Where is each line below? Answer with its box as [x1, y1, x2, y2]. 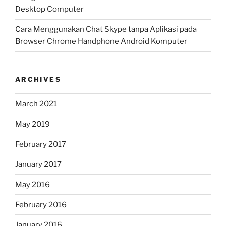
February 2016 [15, 200, 67, 209]
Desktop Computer [15, 5, 84, 14]
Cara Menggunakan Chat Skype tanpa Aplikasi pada [15, 25, 197, 34]
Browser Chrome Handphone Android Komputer [15, 37, 187, 46]
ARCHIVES [15, 75, 61, 83]
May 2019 [15, 119, 50, 129]
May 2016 [15, 180, 50, 189]
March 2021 [15, 99, 57, 108]
